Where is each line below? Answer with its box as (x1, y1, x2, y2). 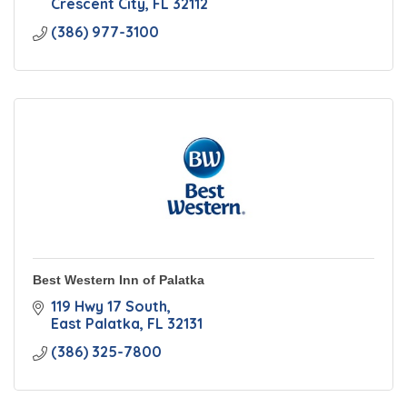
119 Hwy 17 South (51, 297, 167, 315)
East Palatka (51, 314, 140, 333)
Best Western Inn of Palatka (33, 273, 204, 287)
